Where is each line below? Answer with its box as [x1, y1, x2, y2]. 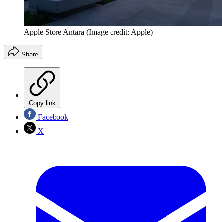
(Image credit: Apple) [86, 27, 153, 36]
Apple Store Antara [24, 27, 84, 36]
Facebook [36, 112, 68, 121]
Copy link [29, 99, 55, 107]
